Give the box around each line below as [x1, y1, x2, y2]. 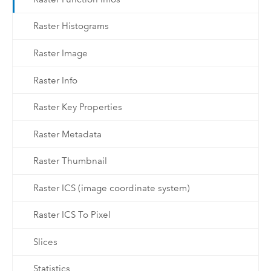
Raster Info [33, 74, 77, 86]
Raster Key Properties [33, 102, 122, 113]
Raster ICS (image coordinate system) [33, 182, 190, 194]
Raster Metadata [33, 128, 102, 140]
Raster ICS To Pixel [33, 209, 111, 221]
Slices [33, 236, 57, 247]
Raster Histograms [33, 21, 109, 32]
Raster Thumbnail [33, 155, 107, 167]
